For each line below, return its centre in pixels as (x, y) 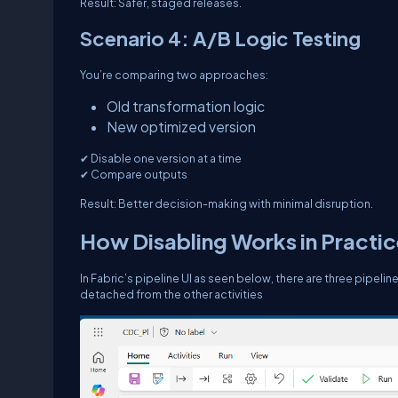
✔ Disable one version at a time (161, 158)
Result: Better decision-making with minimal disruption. (227, 203)
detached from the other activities (171, 294)
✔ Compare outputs (134, 174)
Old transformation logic (186, 106)
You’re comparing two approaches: (174, 75)
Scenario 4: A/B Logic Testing (220, 38)
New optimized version (181, 127)
